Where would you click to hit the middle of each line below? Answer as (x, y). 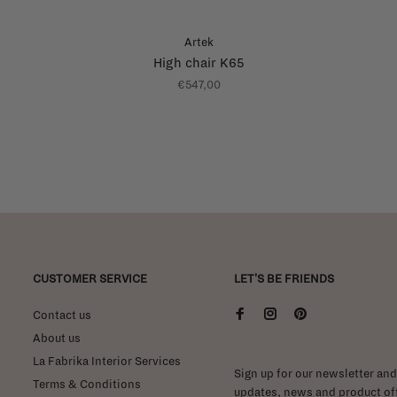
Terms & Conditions (87, 384)
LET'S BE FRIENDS (284, 279)
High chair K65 (198, 62)
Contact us (62, 315)
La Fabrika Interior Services (107, 361)
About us (57, 338)
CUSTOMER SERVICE (90, 279)
